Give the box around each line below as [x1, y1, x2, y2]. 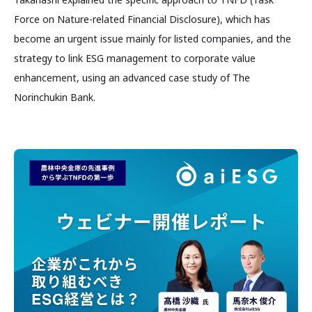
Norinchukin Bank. [14, 90, 95, 104]
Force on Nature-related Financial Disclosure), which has [14, 12, 270, 26]
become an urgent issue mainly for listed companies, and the [14, 31, 291, 45]
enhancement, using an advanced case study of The [14, 70, 250, 84]
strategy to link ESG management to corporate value [14, 51, 256, 65]
